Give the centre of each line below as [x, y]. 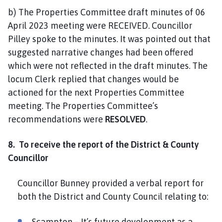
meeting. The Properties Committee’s [83, 106]
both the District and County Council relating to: [113, 197]
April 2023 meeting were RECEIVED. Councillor [100, 26]
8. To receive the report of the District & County [103, 145]
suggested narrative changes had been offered [101, 53]
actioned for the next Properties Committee [96, 93]
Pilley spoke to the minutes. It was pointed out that [109, 39]
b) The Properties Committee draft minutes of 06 [107, 12]
